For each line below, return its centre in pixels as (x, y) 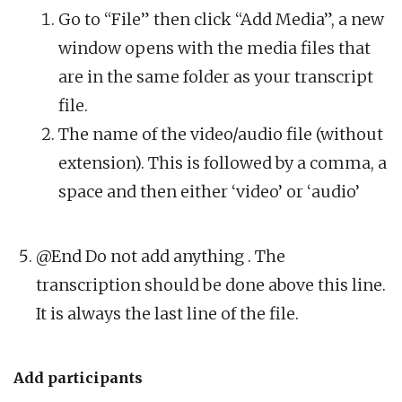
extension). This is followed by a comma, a (223, 163)
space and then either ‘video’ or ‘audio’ (209, 192)
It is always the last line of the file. (167, 314)
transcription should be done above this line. (211, 285)
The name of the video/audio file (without (221, 135)
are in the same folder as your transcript (216, 77)
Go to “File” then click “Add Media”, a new (221, 20)
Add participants (78, 378)
